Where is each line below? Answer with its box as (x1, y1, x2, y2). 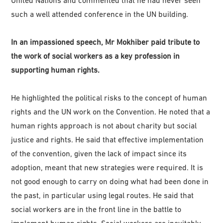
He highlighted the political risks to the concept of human (11, 93, 208, 102)
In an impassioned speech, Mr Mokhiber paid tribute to (11, 37, 200, 46)
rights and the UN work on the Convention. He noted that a (11, 107, 211, 116)
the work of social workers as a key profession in (11, 51, 180, 60)
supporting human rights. (11, 65, 100, 74)
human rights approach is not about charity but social (11, 120, 197, 130)
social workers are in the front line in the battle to (11, 204, 182, 214)
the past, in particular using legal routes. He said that (11, 190, 194, 200)
